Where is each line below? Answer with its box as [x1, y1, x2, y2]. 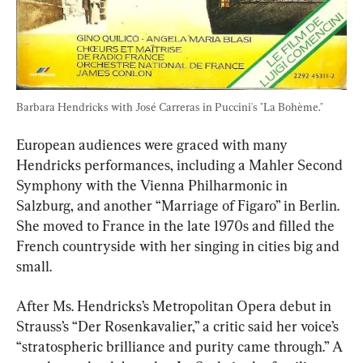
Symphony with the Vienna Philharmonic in [16, 177, 291, 194]
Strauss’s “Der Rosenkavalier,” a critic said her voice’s [16, 318, 342, 335]
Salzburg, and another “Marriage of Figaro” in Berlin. [16, 197, 343, 215]
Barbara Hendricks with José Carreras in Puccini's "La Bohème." [16, 100, 323, 114]
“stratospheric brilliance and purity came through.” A [16, 338, 346, 356]
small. [16, 258, 52, 275]
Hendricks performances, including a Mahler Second [16, 156, 346, 174]
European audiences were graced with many [16, 136, 291, 154]
